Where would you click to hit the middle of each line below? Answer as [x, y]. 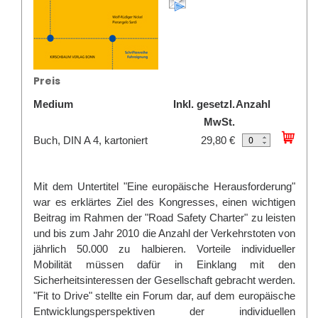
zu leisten [272, 218]
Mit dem [56, 186]
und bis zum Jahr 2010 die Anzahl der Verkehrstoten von [164, 233]
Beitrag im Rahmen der [89, 218]
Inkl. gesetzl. [204, 104]
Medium [53, 104]
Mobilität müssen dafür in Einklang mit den [164, 264]
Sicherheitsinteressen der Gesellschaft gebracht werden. [164, 280]
